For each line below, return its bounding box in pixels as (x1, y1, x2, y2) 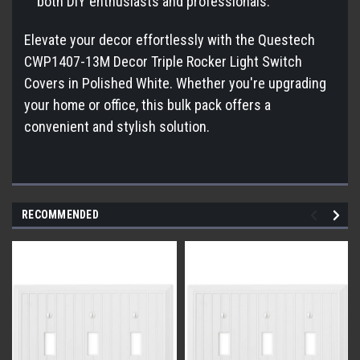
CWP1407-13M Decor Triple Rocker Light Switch (24, 53, 302, 71)
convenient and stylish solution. (24, 118, 210, 136)
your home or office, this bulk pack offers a (24, 96, 271, 114)
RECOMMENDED (22, 208, 99, 222)
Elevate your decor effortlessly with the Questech (24, 31, 315, 49)
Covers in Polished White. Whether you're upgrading (24, 75, 326, 92)
